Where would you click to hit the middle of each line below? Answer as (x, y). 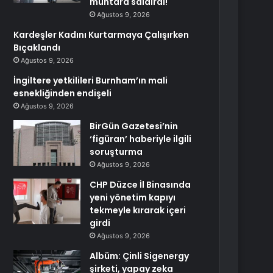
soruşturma (116, 152)
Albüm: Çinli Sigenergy (140, 256)
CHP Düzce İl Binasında (140, 185)
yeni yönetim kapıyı (133, 197)
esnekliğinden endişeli (63, 93)
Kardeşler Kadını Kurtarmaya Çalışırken (101, 35)
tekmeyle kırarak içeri (138, 210)
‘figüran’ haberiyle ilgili (141, 139)
